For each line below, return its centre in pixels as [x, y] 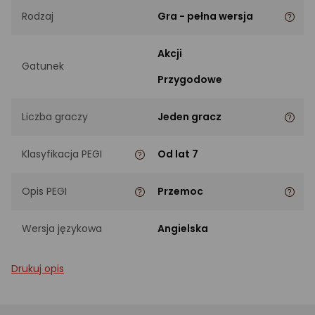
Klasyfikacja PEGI [62, 154]
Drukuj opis [38, 268]
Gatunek [43, 66]
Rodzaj [38, 16]
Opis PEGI [44, 191]
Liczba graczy [55, 116]
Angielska [183, 228]
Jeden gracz [189, 116]
